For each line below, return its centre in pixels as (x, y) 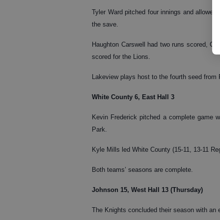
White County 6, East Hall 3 (133, 97)
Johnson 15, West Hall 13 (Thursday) (147, 190)
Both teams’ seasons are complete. (142, 169)
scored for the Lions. (121, 56)
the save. (105, 24)
